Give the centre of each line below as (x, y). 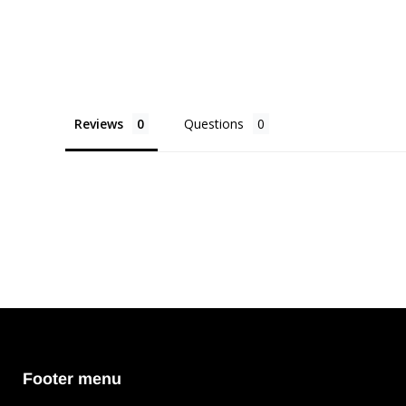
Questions (214, 123)
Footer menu (72, 378)
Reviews (99, 123)
